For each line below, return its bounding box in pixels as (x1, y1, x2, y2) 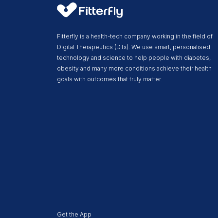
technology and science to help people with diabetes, (57, 54, 211, 61)
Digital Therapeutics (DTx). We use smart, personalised (57, 43, 210, 51)
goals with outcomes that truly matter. (57, 75, 162, 83)
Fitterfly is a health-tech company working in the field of (57, 32, 213, 40)
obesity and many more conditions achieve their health (57, 64, 212, 72)
